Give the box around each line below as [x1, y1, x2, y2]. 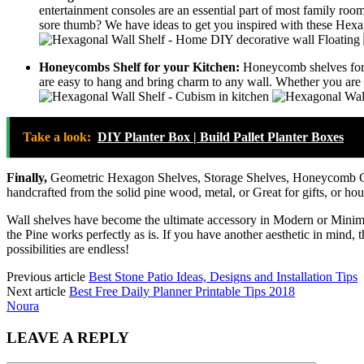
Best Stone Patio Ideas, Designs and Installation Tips [89, 270, 357, 284]
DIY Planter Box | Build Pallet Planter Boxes [97, 130, 344, 145]
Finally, [6, 171, 50, 185]
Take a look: [23, 130, 91, 145]
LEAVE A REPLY [6, 328, 129, 346]
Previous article [6, 270, 85, 284]
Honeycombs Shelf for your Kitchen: [39, 60, 243, 75]
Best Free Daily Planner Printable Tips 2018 [69, 284, 295, 299]
